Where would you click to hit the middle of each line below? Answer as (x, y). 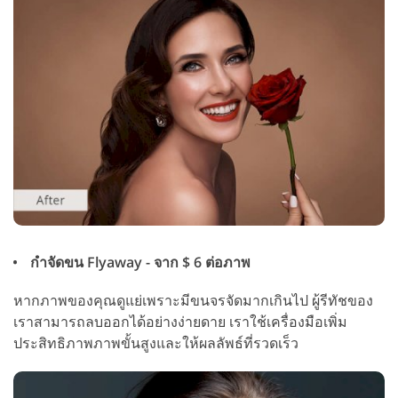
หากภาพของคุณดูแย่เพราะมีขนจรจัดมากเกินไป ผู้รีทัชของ (193, 301)
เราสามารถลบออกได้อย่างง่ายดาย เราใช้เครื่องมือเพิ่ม (180, 322)
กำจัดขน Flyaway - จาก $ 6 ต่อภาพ (139, 263)
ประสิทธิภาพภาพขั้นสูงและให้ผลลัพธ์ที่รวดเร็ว (156, 343)
